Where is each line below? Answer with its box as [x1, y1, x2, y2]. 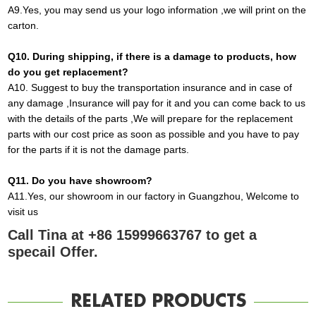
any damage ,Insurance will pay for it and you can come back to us [8, 97, 306, 109]
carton [8, 20, 37, 32]
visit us [8, 206, 39, 218]
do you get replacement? [8, 66, 129, 78]
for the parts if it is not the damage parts [8, 144, 187, 156]
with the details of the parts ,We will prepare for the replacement [8, 113, 293, 125]
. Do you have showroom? [26, 175, 153, 187]
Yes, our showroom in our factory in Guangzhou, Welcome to [28, 190, 300, 202]
